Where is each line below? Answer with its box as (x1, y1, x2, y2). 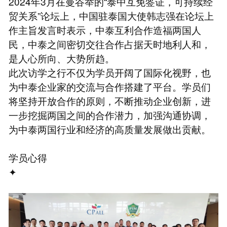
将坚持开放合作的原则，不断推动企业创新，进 (8, 94, 211, 108)
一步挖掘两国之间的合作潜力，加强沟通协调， (8, 108, 211, 122)
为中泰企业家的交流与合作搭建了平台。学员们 (8, 80, 211, 94)
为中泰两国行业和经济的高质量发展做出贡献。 (8, 122, 211, 136)
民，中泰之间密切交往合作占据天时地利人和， (8, 37, 211, 51)
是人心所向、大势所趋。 (8, 51, 115, 65)
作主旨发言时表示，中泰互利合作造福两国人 (8, 23, 201, 37)
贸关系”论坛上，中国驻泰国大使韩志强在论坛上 (8, 9, 214, 23)
